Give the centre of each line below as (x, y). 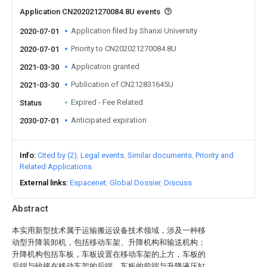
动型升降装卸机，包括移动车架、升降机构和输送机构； (109, 242)
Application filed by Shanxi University (134, 31)
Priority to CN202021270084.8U (124, 49)
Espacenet (88, 183)
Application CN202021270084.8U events (91, 12)
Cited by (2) (57, 155)
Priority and (215, 155)
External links (43, 183)
